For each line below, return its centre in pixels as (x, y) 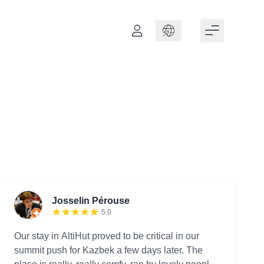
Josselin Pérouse (91, 200)
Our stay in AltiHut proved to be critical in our (107, 236)
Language (176, 27)
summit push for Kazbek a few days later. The (108, 250)
